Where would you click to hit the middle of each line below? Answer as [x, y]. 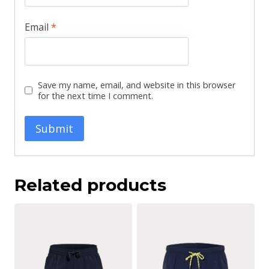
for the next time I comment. [95, 95]
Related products [90, 185]
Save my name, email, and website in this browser [136, 85]
